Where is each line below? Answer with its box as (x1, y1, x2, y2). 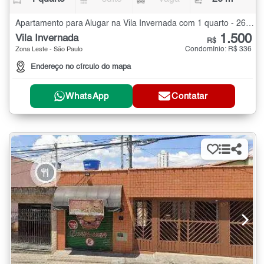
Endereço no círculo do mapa (31, 63, 131, 71)
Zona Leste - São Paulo (15, 46, 82, 53)
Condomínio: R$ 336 (185, 45, 252, 53)
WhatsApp (65, 91, 109, 101)
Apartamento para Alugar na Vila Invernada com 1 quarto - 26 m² (246, 19, 254, 28)
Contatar (171, 91, 208, 101)
